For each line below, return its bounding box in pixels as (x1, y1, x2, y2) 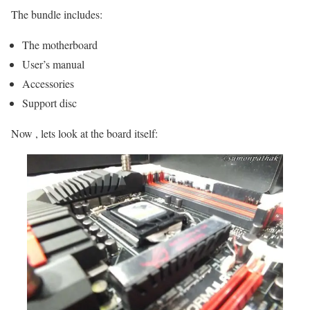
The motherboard (22, 37, 98, 52)
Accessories (22, 75, 74, 91)
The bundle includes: (11, 6, 102, 21)
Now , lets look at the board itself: (11, 125, 158, 140)
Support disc (22, 95, 77, 110)
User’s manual (22, 56, 84, 71)
